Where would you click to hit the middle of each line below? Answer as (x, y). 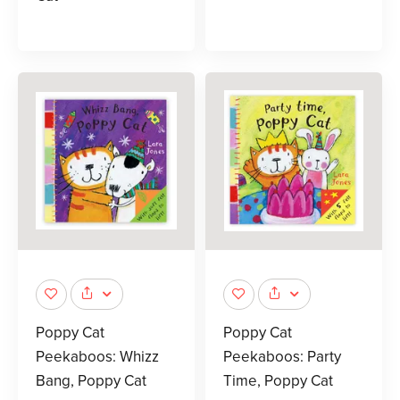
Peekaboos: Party (282, 357)
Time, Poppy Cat (278, 381)
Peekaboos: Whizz (97, 357)
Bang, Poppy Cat (91, 381)
